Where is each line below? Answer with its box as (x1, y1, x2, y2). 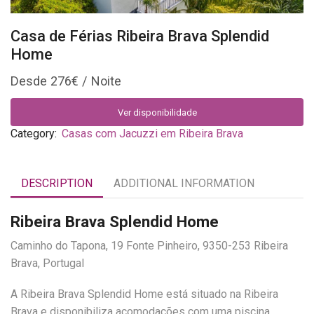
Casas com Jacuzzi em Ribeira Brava (62, 127, 243, 141)
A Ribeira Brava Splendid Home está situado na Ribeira (11, 287, 278, 301)
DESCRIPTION (21, 177, 93, 191)
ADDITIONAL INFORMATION (114, 177, 254, 191)
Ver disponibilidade (117, 107, 197, 118)
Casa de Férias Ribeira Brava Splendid (11, 27, 269, 46)
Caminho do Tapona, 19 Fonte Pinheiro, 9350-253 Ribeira (11, 239, 288, 253)
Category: (11, 127, 60, 141)
